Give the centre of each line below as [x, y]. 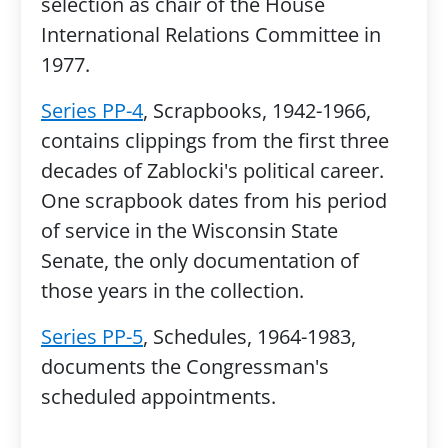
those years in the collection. [172, 290]
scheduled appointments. [158, 396]
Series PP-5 [91, 336]
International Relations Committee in [210, 34]
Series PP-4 [91, 110]
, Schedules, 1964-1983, [249, 336]
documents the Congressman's [184, 366]
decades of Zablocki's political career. [212, 170]
